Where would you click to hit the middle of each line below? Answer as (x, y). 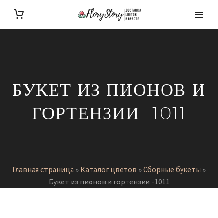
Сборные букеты (172, 169)
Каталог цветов (109, 169)
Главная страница (43, 169)
